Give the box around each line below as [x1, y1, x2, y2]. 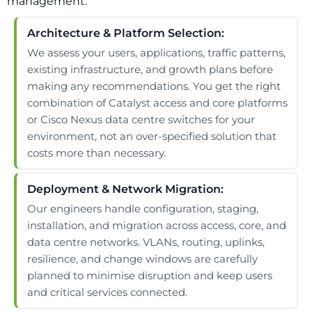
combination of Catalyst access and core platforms [27, 96, 288, 110]
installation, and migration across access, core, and [27, 219, 286, 233]
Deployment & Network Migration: [27, 182, 224, 196]
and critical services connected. [27, 286, 187, 299]
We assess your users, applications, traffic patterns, [27, 46, 286, 60]
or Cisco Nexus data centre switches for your [27, 113, 255, 127]
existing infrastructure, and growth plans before [27, 63, 273, 77]
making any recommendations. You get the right [27, 79, 281, 93]
